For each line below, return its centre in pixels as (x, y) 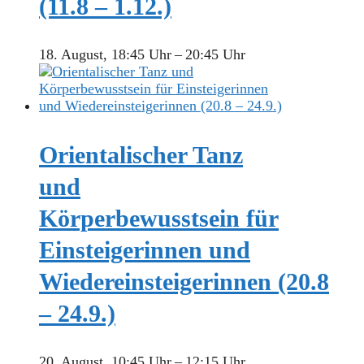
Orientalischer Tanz (141, 155)
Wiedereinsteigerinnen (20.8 (184, 282)
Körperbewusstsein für (159, 219)
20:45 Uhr (215, 55)
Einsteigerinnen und (145, 250)
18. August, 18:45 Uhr (105, 55)
